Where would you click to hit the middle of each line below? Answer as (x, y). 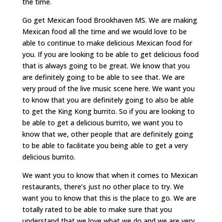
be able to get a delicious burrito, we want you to (102, 123)
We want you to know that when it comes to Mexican (110, 175)
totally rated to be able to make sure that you (97, 210)
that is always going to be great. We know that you (106, 66)
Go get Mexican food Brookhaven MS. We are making (110, 20)
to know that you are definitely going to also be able (108, 100)
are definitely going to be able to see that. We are (103, 77)
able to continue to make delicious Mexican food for (107, 43)
